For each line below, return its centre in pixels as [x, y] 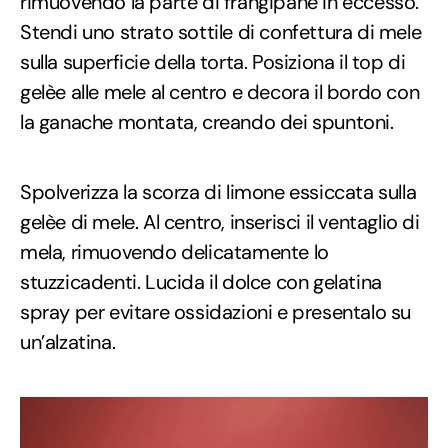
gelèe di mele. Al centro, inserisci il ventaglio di [220, 221]
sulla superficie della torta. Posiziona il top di [213, 61]
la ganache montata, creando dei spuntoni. [207, 121]
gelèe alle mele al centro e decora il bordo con [220, 91]
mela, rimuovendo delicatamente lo [174, 251]
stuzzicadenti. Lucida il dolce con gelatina [201, 281]
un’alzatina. [68, 341]
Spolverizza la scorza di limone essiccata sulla [218, 191]
